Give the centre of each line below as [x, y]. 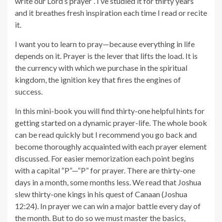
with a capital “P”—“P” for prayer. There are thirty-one [105, 170]
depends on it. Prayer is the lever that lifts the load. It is [106, 55]
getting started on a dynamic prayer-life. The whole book [111, 122]
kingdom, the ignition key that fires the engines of [98, 79]
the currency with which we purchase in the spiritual [101, 67]
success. [29, 91]
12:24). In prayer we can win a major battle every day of [108, 206]
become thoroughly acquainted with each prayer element [111, 146]
